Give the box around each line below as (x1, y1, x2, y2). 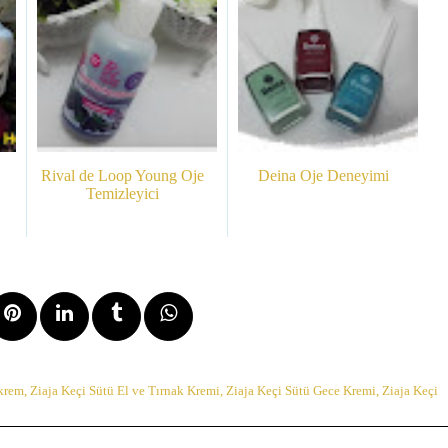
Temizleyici (85, 184, 159, 202)
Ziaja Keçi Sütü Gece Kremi (226, 383, 376, 398)
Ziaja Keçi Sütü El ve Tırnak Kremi (30, 383, 220, 398)
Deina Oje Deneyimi (257, 166, 389, 184)
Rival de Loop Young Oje (40, 166, 204, 184)
